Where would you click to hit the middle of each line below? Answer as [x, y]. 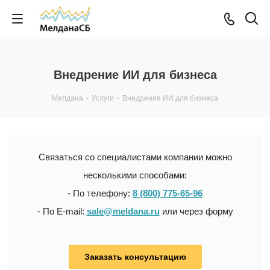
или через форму [196, 211]
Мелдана [67, 98]
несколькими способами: [135, 175]
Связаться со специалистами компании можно [135, 157]
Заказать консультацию [135, 257]
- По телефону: [100, 193]
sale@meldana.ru [123, 211]
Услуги [103, 98]
